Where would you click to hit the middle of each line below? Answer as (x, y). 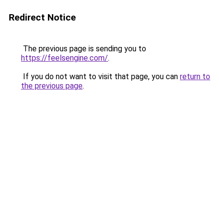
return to (195, 77)
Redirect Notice (42, 17)
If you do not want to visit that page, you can (100, 77)
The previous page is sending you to (84, 49)
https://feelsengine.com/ (65, 58)
